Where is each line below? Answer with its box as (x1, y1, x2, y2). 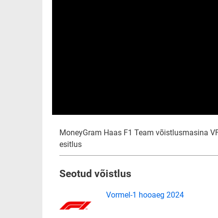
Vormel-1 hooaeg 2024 (106, 190, 184, 200)
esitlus (59, 140, 82, 149)
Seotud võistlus (59, 168, 131, 180)
